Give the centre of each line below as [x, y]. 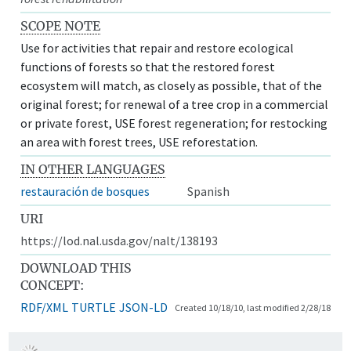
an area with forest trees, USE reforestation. [139, 141]
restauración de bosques [85, 191]
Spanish [208, 191]
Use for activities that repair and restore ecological [157, 47]
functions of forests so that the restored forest [148, 66]
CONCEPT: [52, 285]
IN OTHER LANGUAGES [93, 169]
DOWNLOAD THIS [76, 268]
